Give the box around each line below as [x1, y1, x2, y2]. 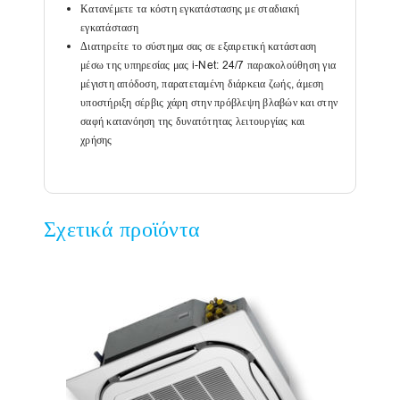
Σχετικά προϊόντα [44, 215, 200, 244]
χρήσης [80, 133, 112, 147]
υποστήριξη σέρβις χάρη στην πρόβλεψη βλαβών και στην [80, 96, 337, 110]
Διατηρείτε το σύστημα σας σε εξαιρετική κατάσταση [80, 39, 317, 54]
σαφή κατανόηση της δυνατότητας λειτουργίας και [80, 114, 305, 129]
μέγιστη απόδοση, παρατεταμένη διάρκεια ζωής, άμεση [80, 77, 324, 91]
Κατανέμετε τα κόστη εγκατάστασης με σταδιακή [80, 2, 299, 16]
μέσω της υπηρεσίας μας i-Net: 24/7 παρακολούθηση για [80, 58, 336, 72]
